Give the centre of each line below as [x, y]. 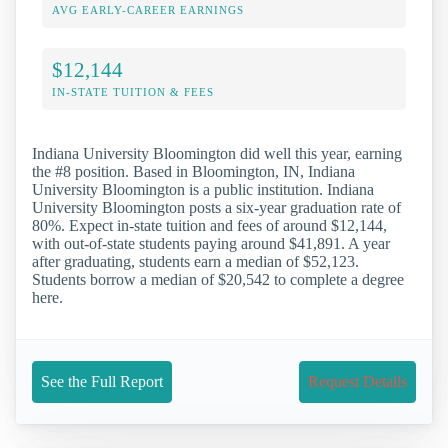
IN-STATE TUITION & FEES [133, 91]
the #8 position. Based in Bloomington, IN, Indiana [193, 171]
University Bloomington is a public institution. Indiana [203, 189]
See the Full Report [102, 381]
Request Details [357, 381]
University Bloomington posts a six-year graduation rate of [216, 207]
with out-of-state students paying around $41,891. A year [211, 243]
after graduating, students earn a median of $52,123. [195, 261]
